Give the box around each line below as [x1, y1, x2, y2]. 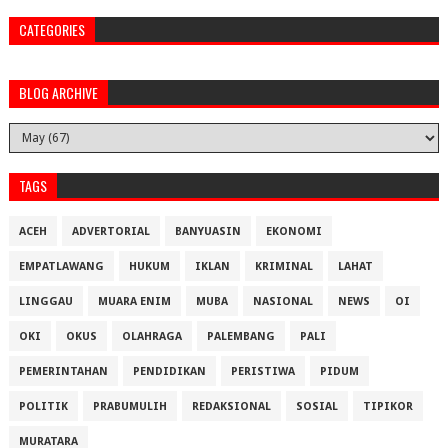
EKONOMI [265, 225, 322, 239]
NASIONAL [252, 295, 313, 309]
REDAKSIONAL [191, 400, 271, 414]
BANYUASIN [174, 225, 241, 239]
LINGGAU [18, 295, 73, 309]
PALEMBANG [206, 330, 275, 344]
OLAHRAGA [121, 330, 182, 344]
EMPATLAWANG [18, 260, 104, 274]
